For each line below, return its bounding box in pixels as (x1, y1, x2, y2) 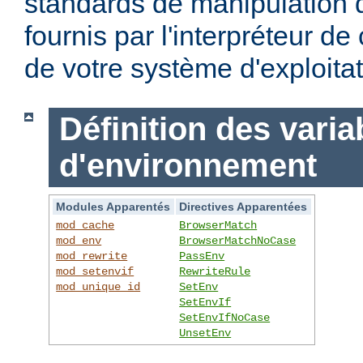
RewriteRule (179, 264, 251, 278)
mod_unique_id (56, 280, 141, 293)
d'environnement (58, 147, 317, 184)
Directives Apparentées (179, 199, 308, 213)
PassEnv (179, 249, 225, 263)
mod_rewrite (56, 249, 128, 263)
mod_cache (56, 218, 115, 232)
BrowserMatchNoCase (179, 233, 297, 247)
